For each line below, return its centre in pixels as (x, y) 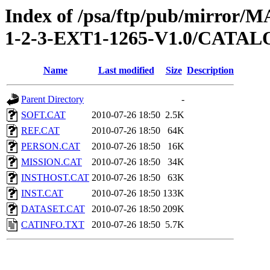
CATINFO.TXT (53, 225)
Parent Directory (52, 99)
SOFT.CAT (43, 115)
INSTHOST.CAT (55, 178)
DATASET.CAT (53, 209)
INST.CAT (42, 193)
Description (210, 71)
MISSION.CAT (52, 162)
